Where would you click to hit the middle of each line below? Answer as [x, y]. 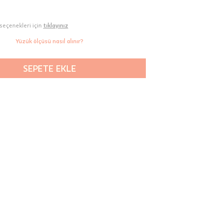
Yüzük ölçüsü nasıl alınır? [49, 41]
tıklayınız [55, 25]
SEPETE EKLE [49, 68]
